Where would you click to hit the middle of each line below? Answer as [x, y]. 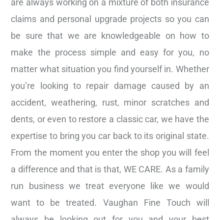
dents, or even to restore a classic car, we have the [110, 119]
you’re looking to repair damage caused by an [110, 86]
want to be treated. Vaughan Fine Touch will [110, 203]
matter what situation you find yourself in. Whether [110, 69]
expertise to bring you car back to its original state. [110, 136]
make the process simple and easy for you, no [110, 53]
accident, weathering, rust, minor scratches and [110, 103]
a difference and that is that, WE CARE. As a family [110, 169]
